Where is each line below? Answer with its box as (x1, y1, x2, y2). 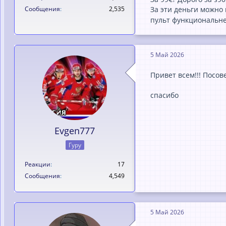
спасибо (150, 90, 179, 100)
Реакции (25, 159, 50, 168)
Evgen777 (54, 124, 95, 137)
